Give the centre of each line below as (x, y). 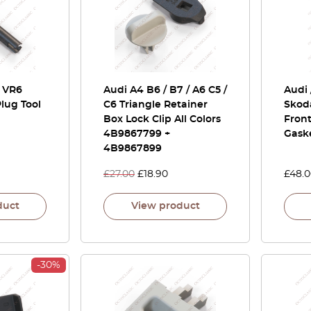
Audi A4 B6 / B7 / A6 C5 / (165, 90)
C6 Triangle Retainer (155, 105)
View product (165, 206)
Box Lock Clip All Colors (162, 119)
